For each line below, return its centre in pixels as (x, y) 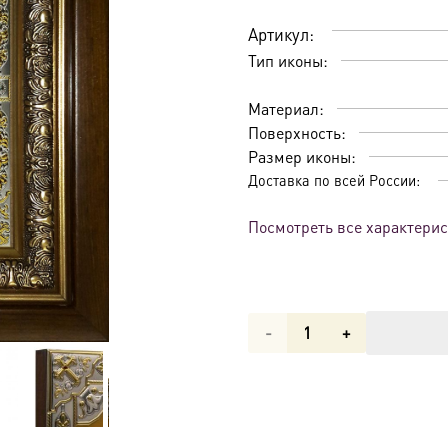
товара (271, 372)
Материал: (286, 108)
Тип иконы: (288, 60)
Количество (289, 332)
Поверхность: (297, 132)
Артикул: (281, 33)
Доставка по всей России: (334, 179)
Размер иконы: (302, 156)
